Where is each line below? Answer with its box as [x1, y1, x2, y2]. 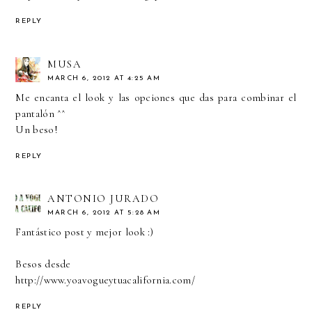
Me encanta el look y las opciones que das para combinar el [15, 91, 297, 104]
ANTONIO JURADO [47, 192, 159, 205]
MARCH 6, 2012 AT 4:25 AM [47, 74, 161, 82]
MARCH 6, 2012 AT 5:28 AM [47, 209, 161, 217]
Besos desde [15, 258, 71, 271]
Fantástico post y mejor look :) [15, 226, 154, 239]
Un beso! [15, 123, 58, 136]
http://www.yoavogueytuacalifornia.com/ [15, 274, 195, 287]
